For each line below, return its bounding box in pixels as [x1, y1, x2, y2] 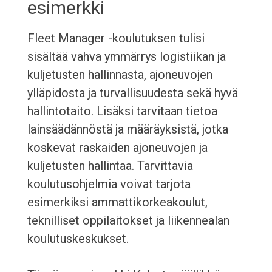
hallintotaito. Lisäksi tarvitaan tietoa [27, 104, 217, 119]
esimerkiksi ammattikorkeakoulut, [27, 195, 208, 210]
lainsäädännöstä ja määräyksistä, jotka [27, 122, 228, 137]
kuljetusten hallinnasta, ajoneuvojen [27, 67, 212, 83]
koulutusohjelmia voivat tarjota [27, 177, 191, 192]
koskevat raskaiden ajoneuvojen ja [27, 140, 208, 155]
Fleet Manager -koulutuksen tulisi [27, 31, 205, 46]
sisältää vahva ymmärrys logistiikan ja [27, 49, 226, 64]
